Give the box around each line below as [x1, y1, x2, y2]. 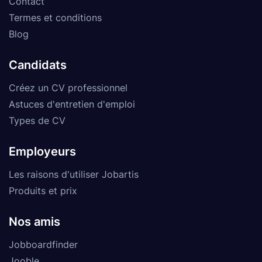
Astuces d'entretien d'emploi [9, 98, 135, 110]
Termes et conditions [9, 11, 102, 23]
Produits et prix [9, 184, 77, 196]
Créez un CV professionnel [9, 81, 127, 94]
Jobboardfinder [9, 238, 78, 250]
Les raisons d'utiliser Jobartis [9, 168, 139, 180]
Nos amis [9, 214, 60, 229]
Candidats [9, 57, 67, 72]
